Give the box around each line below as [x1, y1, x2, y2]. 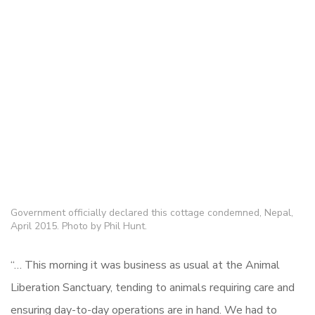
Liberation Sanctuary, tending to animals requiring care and [11, 279, 295, 295]
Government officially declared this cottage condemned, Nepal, [11, 205, 293, 219]
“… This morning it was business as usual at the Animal [11, 257, 280, 273]
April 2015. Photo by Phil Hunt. [11, 219, 147, 233]
